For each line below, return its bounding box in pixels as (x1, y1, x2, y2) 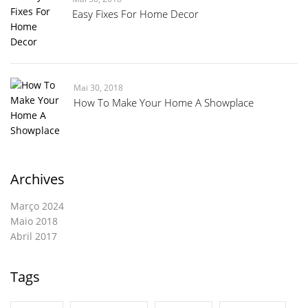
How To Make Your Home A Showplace (74, 96, 254, 109)
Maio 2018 (10, 214, 58, 228)
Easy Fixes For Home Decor (72, 7, 199, 21)
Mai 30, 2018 (74, 82, 123, 93)
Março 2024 (10, 199, 64, 212)
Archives (10, 170, 65, 188)
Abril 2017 (10, 230, 57, 243)
